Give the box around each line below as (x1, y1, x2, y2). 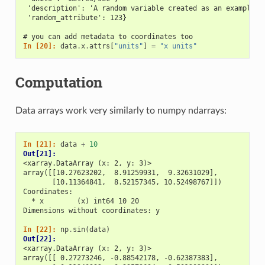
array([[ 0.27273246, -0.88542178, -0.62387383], (22, 253, 218, 262)
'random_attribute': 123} (22, 13, 127, 22)
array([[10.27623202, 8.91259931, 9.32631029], (22, 168, 218, 177)
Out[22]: (22, 234, 60, 243)
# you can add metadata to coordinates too (22, 32, 193, 41)
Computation (15, 72, 102, 92)
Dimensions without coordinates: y (22, 206, 160, 215)
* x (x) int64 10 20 (22, 196, 139, 205)
